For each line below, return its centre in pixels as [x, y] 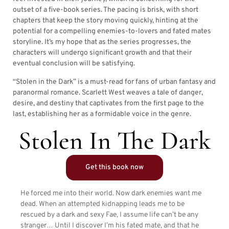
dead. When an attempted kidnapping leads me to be [102, 204]
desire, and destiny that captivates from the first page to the [108, 103]
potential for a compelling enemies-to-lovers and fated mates [112, 32]
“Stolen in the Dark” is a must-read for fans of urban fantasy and [114, 82]
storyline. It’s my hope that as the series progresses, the [102, 42]
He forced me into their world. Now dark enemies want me [111, 194]
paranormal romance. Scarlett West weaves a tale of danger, [108, 93]
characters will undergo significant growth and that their [102, 53]
